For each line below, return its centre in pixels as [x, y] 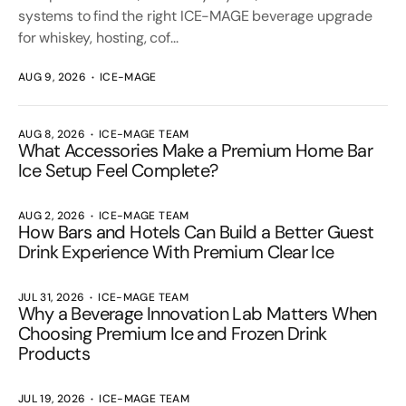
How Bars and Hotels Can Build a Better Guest [196, 232]
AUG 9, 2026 [52, 77]
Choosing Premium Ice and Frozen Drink [173, 333]
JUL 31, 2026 [52, 297]
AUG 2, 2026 [52, 216]
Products [54, 353]
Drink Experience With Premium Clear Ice [176, 252]
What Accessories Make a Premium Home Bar [195, 150]
